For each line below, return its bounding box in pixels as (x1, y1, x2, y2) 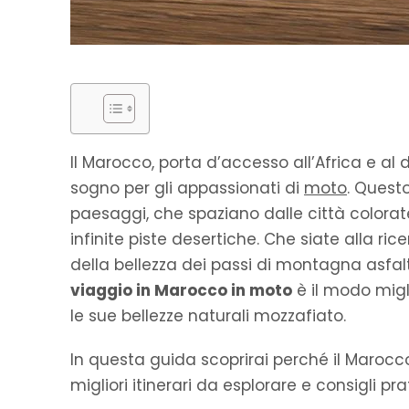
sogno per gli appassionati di (70, 177, 304, 200)
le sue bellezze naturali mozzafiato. (70, 305, 346, 328)
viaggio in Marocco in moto (70, 279, 292, 302)
